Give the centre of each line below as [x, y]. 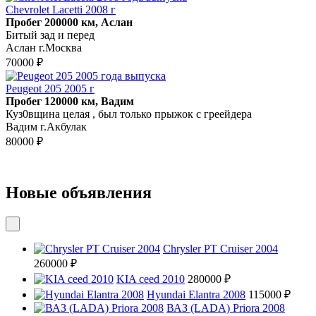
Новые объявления [79, 193]
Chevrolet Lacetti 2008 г [61, 9]
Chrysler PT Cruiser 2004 [220, 249]
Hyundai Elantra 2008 [196, 295]
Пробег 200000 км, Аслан [69, 22]
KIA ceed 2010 [151, 279]
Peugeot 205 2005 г [50, 88]
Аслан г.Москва [44, 47]
